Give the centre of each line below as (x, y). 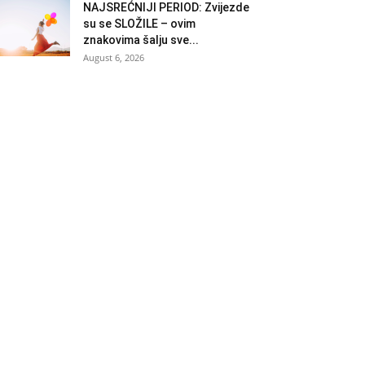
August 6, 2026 (114, 57)
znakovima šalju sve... (141, 40)
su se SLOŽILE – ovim (139, 23)
